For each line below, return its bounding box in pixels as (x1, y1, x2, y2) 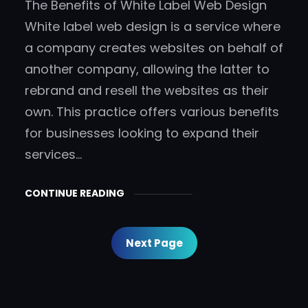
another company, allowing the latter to (25, 60, 269, 78)
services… (25, 146, 82, 164)
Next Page (125, 236, 183, 251)
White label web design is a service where (25, 18, 280, 36)
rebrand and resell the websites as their (25, 82, 269, 100)
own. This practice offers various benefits (25, 103, 279, 121)
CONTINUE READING (25, 186, 124, 201)
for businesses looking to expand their (25, 124, 259, 142)
